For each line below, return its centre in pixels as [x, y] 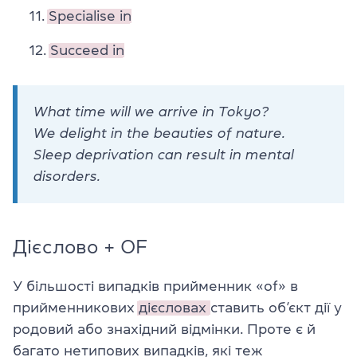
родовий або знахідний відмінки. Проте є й [164, 329]
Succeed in [87, 50]
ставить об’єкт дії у [276, 307]
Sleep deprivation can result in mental [164, 154]
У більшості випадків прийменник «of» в [155, 286]
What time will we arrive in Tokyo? [151, 111]
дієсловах [175, 307]
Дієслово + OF [80, 247]
